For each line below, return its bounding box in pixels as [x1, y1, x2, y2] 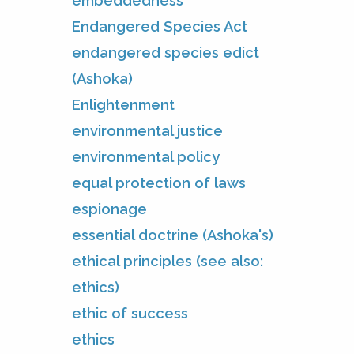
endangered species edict [72, 43, 259, 61]
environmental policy [72, 148, 220, 165]
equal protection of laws [72, 174, 246, 191]
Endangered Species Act [72, 17, 247, 35]
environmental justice [72, 122, 223, 139]
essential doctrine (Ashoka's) [72, 226, 273, 243]
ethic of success [72, 304, 188, 322]
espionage [72, 200, 147, 217]
